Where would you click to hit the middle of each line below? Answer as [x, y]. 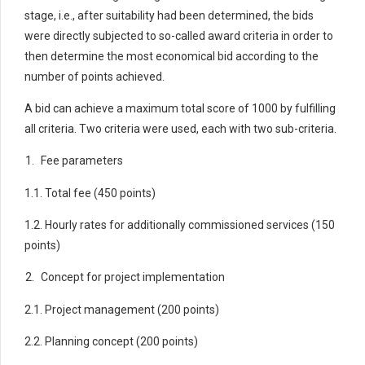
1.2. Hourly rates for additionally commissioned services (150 [180, 224]
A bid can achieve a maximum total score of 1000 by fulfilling [180, 108]
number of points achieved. [95, 76]
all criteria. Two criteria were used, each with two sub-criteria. [180, 128]
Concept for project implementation [133, 277]
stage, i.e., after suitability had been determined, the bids [169, 15]
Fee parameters [82, 160]
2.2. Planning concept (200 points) [111, 341]
